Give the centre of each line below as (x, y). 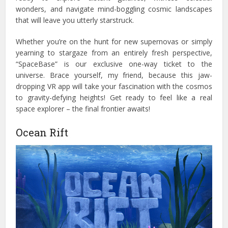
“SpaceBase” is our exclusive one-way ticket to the (114, 64)
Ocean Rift (42, 133)
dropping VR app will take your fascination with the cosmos (114, 87)
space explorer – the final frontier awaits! (83, 109)
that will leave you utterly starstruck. (76, 20)
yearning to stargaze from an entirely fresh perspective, (114, 53)
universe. (33, 75)
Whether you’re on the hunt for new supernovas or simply (114, 42)
